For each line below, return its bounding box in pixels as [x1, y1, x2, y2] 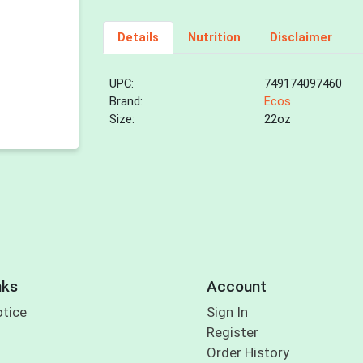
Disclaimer [269, 30, 332, 45]
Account [206, 276, 267, 296]
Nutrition [187, 30, 241, 45]
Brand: [109, 94, 143, 109]
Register [206, 324, 258, 341]
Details [117, 30, 159, 45]
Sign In [206, 304, 248, 321]
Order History [206, 344, 289, 361]
